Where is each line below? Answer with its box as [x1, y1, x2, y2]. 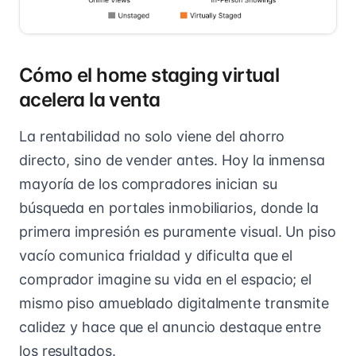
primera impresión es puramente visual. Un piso [19, 222, 336, 240]
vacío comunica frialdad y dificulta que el [19, 246, 293, 264]
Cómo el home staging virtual [19, 63, 280, 87]
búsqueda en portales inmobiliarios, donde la [19, 199, 319, 216]
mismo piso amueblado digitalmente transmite [19, 294, 330, 311]
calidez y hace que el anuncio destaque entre [19, 318, 322, 335]
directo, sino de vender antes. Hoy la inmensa [19, 151, 325, 168]
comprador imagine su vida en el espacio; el [19, 270, 312, 288]
